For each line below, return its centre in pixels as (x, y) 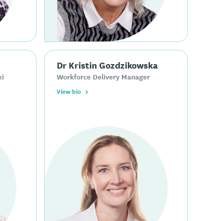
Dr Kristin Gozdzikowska (108, 65)
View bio (69, 92)
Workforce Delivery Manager (104, 77)
